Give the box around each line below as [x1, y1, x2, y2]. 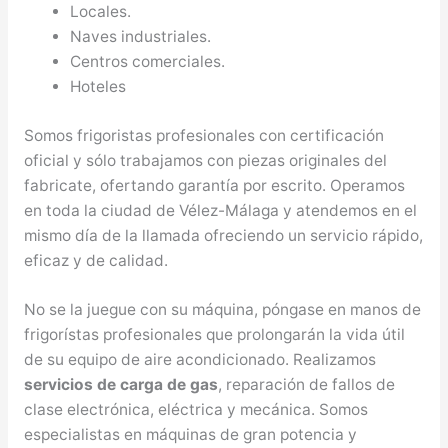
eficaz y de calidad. [23, 250, 168, 270]
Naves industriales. [70, 27, 212, 47]
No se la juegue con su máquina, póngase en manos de [23, 300, 421, 320]
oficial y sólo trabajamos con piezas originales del [23, 150, 387, 170]
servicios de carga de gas [23, 375, 218, 395]
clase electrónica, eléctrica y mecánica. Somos [23, 400, 368, 420]
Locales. [70, 2, 132, 22]
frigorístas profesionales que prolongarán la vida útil [23, 325, 405, 345]
